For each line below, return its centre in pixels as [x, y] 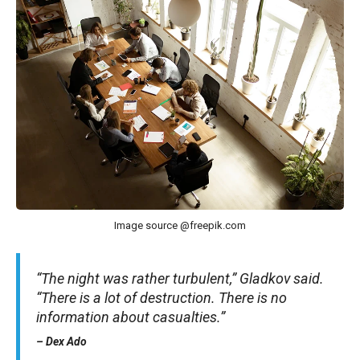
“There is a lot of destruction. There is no [162, 297]
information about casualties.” [131, 317]
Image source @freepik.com [180, 225]
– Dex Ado [61, 341]
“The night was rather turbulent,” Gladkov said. [180, 278]
